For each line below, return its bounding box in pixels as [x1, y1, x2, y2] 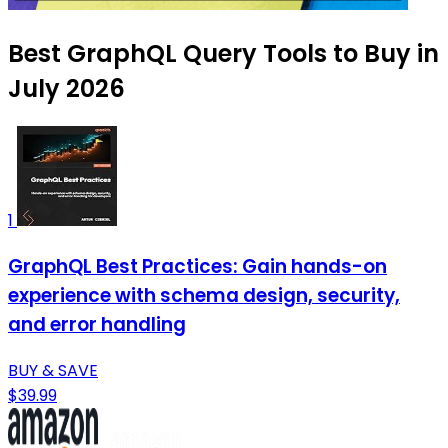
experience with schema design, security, [8, 282, 400, 310]
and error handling [8, 311, 186, 339]
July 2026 [8, 72, 125, 106]
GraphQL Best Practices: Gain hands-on [8, 253, 387, 281]
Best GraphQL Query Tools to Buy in [8, 37, 439, 71]
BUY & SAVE [8, 358, 98, 382]
